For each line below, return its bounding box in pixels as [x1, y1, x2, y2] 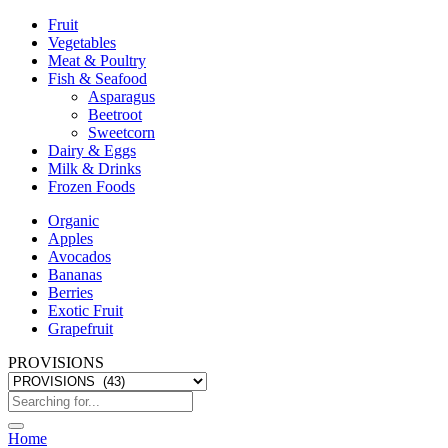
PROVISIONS [8, 354, 104, 371]
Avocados [48, 248, 111, 265]
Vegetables [48, 34, 116, 51]
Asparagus [88, 88, 155, 105]
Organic [48, 212, 99, 229]
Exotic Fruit [48, 302, 123, 319]
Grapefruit [48, 320, 113, 337]
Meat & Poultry [48, 52, 146, 69]
